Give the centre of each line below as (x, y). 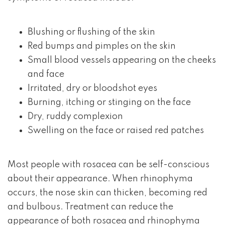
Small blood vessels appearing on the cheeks (122, 60)
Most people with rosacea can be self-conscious (108, 165)
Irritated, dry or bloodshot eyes (92, 88)
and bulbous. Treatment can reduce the (90, 207)
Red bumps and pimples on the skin (102, 46)
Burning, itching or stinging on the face (109, 102)
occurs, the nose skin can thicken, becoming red (107, 193)
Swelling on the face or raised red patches (116, 131)
